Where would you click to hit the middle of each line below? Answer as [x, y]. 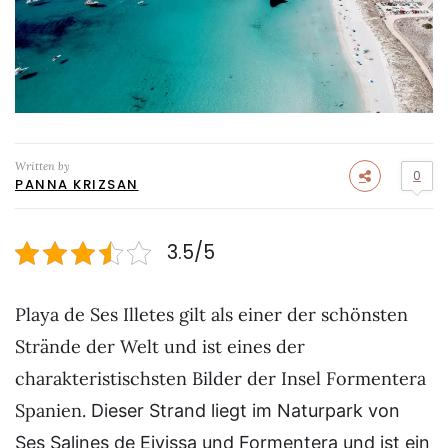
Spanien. [53, 410]
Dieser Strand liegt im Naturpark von [245, 410]
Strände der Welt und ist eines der [160, 346]
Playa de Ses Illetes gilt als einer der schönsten [211, 314]
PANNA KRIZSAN [77, 184]
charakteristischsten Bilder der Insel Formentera [220, 378]
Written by [42, 165]
